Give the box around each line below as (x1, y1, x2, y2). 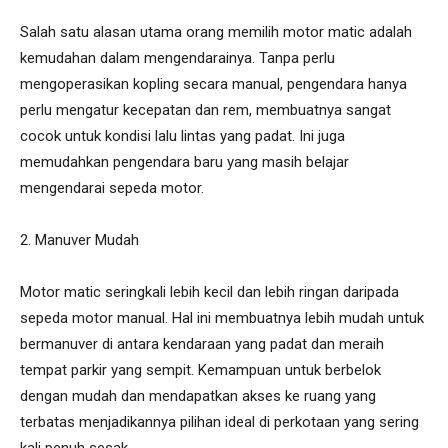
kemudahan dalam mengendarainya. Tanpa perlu (20, 48, 335, 67)
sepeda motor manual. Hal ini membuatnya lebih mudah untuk (20, 308, 424, 327)
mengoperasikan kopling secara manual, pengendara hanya (20, 74, 407, 93)
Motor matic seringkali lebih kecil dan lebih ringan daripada (20, 282, 399, 301)
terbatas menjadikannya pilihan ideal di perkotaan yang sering (20, 412, 419, 431)
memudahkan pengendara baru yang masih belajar (20, 152, 349, 171)
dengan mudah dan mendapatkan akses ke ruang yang (20, 386, 376, 405)
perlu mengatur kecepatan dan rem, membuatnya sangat (20, 100, 391, 119)
